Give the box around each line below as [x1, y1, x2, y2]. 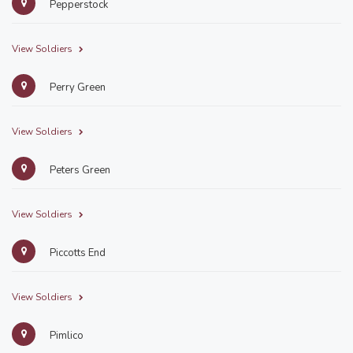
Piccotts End [47, 246, 106, 260]
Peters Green [47, 163, 110, 177]
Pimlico [47, 329, 84, 343]
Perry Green [47, 80, 106, 95]
